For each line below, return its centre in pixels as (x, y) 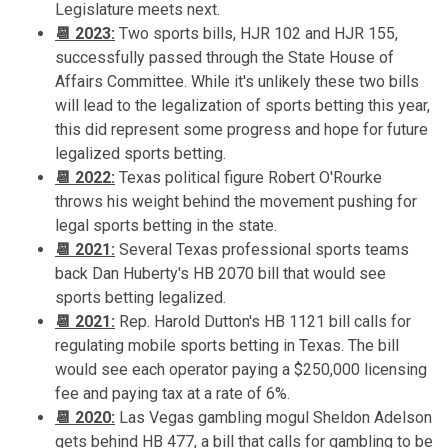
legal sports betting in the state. (166, 225)
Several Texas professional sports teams (262, 249)
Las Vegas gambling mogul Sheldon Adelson (273, 417)
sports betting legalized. (140, 297)
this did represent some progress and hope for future (241, 129)
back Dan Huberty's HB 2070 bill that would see (220, 273)
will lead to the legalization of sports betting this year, (242, 105)
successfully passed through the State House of (224, 57)
